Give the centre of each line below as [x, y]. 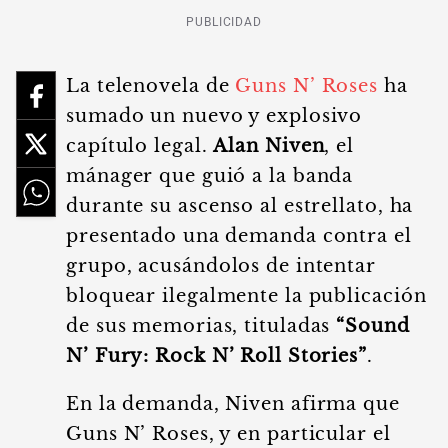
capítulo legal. [140, 146]
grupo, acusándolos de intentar [221, 266]
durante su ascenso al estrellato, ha [240, 206]
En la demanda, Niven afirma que [233, 404]
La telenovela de [151, 86]
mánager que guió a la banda [210, 176]
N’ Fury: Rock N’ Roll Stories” [216, 356]
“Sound [373, 326]
